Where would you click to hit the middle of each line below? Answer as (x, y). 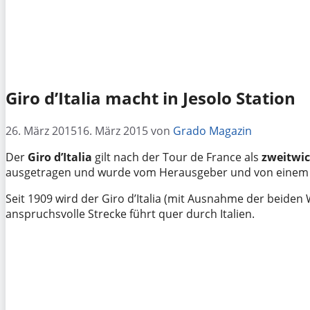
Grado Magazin (212, 130)
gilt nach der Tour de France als (177, 157)
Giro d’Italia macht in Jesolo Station (151, 98)
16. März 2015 (112, 130)
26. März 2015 (41, 130)
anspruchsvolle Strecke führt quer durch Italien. (130, 213)
